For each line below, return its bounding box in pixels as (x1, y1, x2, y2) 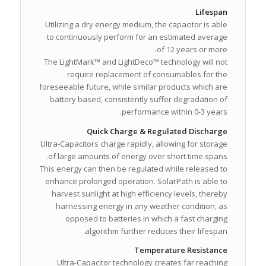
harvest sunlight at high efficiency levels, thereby (52, 188, 228, 199)
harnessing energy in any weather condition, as (56, 200, 228, 211)
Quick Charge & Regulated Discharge (87, 125, 228, 137)
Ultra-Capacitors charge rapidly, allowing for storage (40, 138, 228, 149)
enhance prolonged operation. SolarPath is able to (45, 175, 228, 186)
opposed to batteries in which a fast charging (65, 213, 228, 224)
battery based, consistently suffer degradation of (50, 94, 228, 105)
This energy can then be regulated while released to (40, 163, 228, 174)
